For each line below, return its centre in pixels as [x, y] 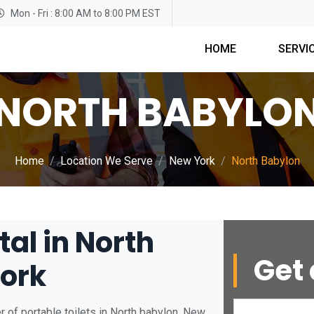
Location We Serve [106, 161]
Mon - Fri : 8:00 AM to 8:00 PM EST [86, 13]
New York [192, 161]
